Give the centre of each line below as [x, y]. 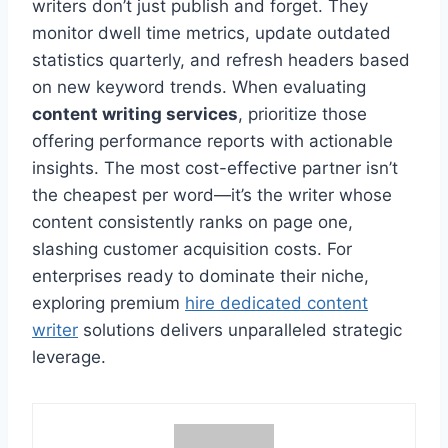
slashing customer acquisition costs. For [192, 248]
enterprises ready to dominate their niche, [200, 275]
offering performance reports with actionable [212, 140]
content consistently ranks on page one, [192, 221]
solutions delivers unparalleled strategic [240, 329]
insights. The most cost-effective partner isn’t [215, 167]
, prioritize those [302, 113]
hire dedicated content [276, 302]
